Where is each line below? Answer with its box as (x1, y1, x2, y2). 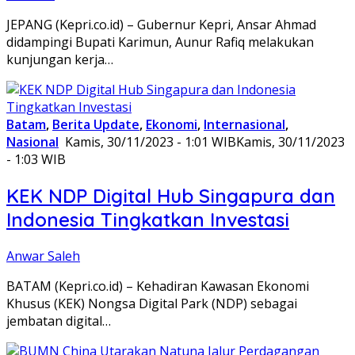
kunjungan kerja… (6, 51, 113, 69)
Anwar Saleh (6, 246, 80, 265)
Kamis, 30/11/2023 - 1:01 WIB (65, 133, 236, 151)
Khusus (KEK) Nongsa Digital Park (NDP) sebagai (6, 294, 297, 312)
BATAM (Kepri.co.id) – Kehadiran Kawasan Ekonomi (6, 277, 309, 295)
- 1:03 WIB (6, 151, 66, 169)
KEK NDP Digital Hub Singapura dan (6, 184, 335, 208)
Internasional (204, 116, 285, 134)
